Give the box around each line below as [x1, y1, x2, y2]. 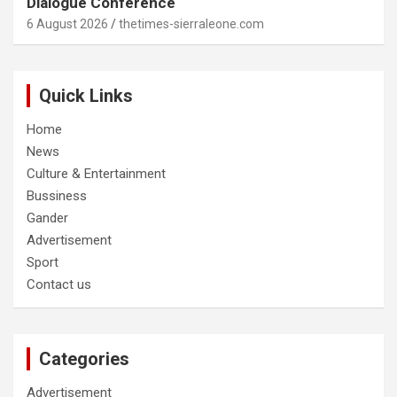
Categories [39, 348, 129, 370]
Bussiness [27, 188, 87, 205]
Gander [27, 210, 68, 227]
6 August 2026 [27, 17, 108, 32]
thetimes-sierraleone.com [119, 17, 264, 32]
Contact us [27, 276, 91, 293]
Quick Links [39, 85, 133, 107]
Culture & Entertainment [27, 166, 166, 183]
